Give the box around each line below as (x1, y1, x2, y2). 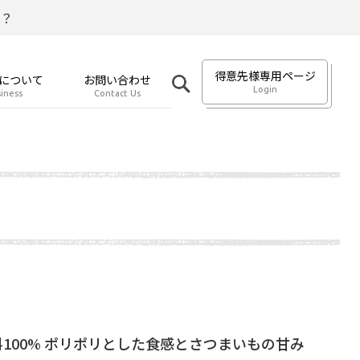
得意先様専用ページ (214, 67, 316, 84)
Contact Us (94, 88, 141, 98)
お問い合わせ (84, 72, 151, 88)
